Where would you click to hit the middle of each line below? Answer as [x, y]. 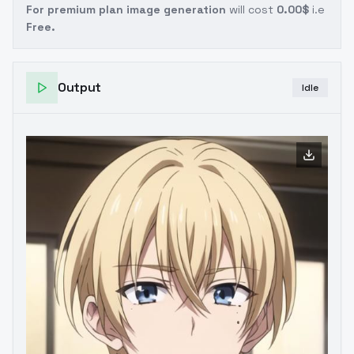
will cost [251, 9]
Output [79, 87]
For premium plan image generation [126, 9]
